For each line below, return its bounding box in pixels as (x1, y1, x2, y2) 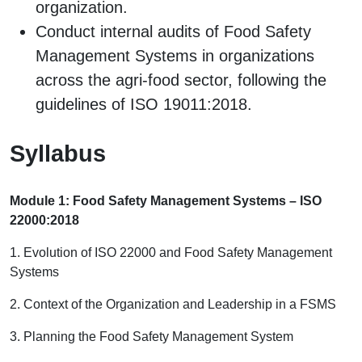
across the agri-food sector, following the (36, 71, 326, 90)
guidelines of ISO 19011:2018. (36, 95, 252, 114)
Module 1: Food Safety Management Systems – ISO (10, 193, 322, 208)
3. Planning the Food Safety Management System (10, 329, 293, 343)
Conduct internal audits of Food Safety (36, 23, 311, 41)
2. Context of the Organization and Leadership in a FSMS (10, 297, 336, 311)
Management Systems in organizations (36, 47, 314, 65)
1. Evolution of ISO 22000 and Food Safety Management (10, 245, 332, 259)
